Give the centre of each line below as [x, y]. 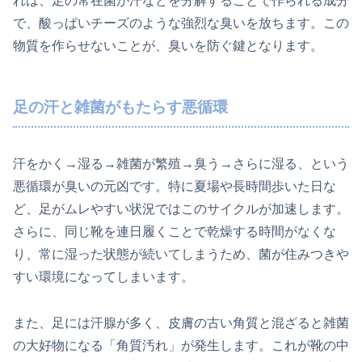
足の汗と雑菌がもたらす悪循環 [120, 107]
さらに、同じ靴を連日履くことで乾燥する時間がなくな [175, 232]
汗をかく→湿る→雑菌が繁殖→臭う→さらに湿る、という [181, 164]
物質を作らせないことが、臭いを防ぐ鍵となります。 [168, 45]
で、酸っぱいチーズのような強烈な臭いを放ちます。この [181, 23]
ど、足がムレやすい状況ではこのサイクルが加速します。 [181, 209]
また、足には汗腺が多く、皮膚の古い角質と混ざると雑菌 [181, 323]
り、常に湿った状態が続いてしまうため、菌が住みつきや [181, 255]
